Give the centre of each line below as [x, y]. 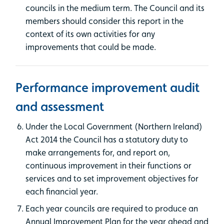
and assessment [60, 106]
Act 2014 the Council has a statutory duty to [107, 139]
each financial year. [62, 191]
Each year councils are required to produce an [112, 208]
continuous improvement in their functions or [108, 165]
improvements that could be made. [91, 47]
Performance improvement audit [107, 87]
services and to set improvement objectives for [112, 178]
